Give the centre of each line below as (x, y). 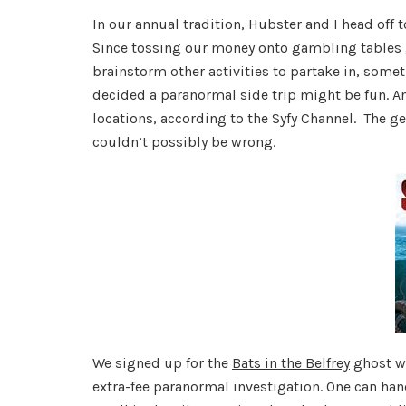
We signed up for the (162, 363)
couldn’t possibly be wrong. (184, 142)
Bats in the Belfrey (291, 363)
